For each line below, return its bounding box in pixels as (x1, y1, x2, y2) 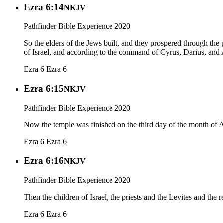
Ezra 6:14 (24, 1, 64, 12)
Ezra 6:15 (24, 83, 64, 94)
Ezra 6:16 (24, 155, 64, 166)
